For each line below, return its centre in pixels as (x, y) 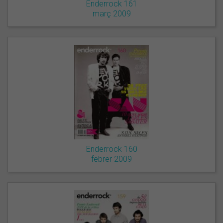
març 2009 (111, 13)
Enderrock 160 (111, 149)
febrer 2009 (111, 159)
